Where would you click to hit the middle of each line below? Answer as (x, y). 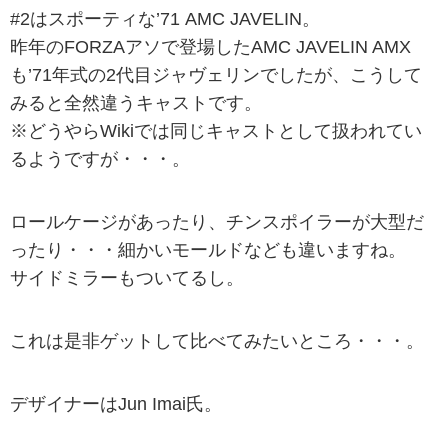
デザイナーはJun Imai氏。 (116, 404)
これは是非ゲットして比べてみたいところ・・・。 (217, 341)
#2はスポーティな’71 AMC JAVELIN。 (165, 18)
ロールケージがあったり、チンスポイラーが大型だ (217, 221)
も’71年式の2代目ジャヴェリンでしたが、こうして (216, 74)
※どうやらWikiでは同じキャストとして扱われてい (216, 130)
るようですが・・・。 (100, 158)
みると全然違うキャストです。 (136, 102)
